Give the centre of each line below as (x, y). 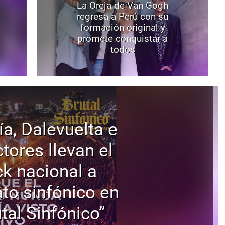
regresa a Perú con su (123, 16)
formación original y (123, 27)
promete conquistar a (123, 38)
